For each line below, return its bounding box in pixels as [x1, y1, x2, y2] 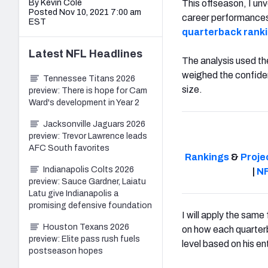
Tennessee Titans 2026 [43, 74, 135, 83]
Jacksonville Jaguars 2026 [43, 119, 145, 129]
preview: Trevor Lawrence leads [29, 131, 147, 141]
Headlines [87, 47, 142, 60]
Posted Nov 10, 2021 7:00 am [29, 7, 141, 17]
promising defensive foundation [29, 200, 152, 210]
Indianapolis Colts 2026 [43, 165, 134, 174]
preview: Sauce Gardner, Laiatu [29, 176, 146, 186]
